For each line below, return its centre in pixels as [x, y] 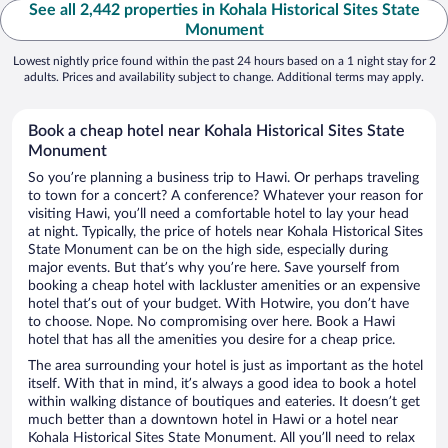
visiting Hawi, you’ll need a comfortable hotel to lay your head [218, 214]
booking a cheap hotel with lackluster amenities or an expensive [224, 286]
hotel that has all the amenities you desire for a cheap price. [211, 340]
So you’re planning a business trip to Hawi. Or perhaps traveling [223, 178]
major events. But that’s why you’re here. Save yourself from [214, 268]
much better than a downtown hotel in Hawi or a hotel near [213, 420]
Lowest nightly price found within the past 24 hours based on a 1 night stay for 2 [224, 61]
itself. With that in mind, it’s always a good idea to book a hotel [222, 384]
